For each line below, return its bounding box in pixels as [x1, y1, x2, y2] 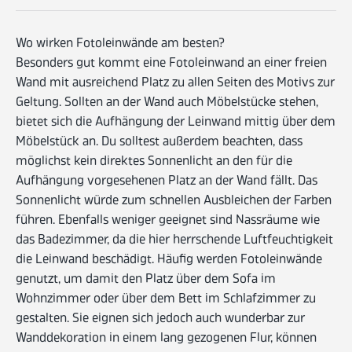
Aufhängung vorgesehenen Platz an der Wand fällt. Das [16, 172, 317, 192]
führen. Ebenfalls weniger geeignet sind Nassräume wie [16, 211, 320, 231]
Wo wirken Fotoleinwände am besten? [16, 35, 225, 54]
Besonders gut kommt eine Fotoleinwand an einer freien [16, 54, 327, 74]
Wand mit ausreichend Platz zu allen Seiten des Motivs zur [16, 74, 335, 93]
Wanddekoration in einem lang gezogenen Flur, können [16, 329, 317, 349]
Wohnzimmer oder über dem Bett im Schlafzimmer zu [16, 290, 316, 310]
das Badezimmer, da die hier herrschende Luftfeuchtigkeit [16, 231, 333, 251]
